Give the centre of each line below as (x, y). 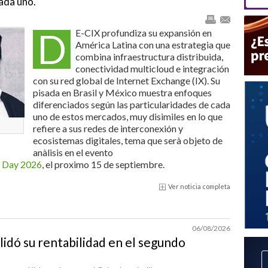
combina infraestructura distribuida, (149, 57)
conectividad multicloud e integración (152, 68)
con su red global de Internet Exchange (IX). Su (127, 80)
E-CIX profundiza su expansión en (144, 33)
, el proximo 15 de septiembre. (103, 164)
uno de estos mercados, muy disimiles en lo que (128, 116)
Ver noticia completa (199, 186)
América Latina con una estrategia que (153, 45)
